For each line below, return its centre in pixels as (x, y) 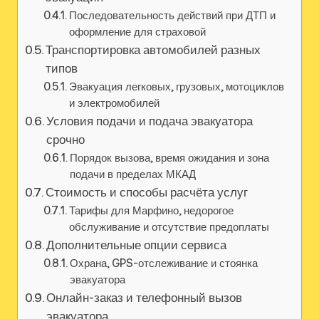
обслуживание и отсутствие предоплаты (169, 227)
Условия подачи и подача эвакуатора (150, 121)
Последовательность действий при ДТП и (173, 16)
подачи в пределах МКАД (133, 174)
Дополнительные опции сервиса (137, 245)
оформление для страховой (138, 32)
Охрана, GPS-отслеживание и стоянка (164, 263)
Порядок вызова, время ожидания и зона (170, 158)
